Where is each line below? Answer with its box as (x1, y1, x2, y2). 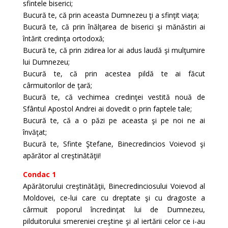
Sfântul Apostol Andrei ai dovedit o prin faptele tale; (22, 104, 192, 113)
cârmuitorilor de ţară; (22, 80, 92, 90)
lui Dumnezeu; (22, 57, 70, 67)
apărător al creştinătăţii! (22, 151, 101, 160)
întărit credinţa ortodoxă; (22, 34, 104, 43)
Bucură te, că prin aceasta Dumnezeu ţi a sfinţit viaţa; (22, 10, 199, 20)
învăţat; (22, 127, 47, 137)
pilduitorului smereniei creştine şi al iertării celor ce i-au (22, 216, 206, 226)
